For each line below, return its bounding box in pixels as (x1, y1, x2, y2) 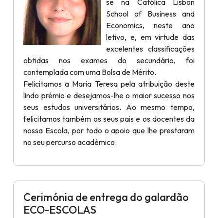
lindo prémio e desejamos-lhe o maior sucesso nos (23, 91, 195, 100)
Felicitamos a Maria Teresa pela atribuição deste (23, 79, 195, 89)
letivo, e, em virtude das (106, 32, 195, 42)
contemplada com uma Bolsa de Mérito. (23, 67, 156, 77)
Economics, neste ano (106, 20, 195, 30)
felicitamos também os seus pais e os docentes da (23, 114, 195, 124)
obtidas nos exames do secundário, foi (23, 55, 195, 65)
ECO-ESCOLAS (23, 203, 96, 217)
